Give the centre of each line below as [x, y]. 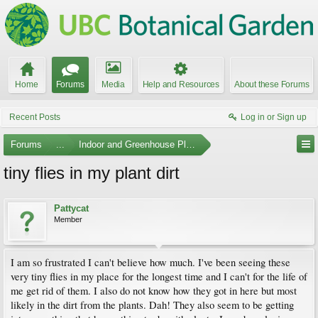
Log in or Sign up [274, 117]
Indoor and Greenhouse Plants [141, 144]
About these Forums [272, 84]
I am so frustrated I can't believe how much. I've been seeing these [150, 262]
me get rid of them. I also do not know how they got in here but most [154, 291]
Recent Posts [35, 117]
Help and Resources [181, 84]
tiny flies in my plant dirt [92, 173]
